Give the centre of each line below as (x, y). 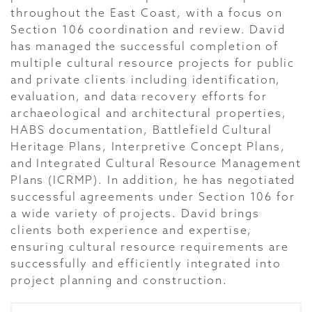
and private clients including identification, (146, 79)
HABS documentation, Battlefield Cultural (142, 130)
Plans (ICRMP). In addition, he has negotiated (153, 180)
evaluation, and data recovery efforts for (139, 96)
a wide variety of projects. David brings (135, 213)
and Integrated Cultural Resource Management (156, 163)
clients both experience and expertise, (132, 230)
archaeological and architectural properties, (149, 113)
